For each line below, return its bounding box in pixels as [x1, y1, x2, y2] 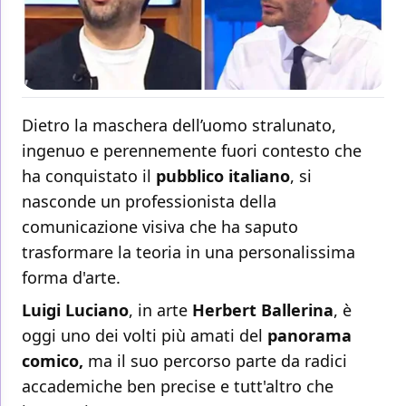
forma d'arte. [22, 266, 121, 289]
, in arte [129, 299, 188, 322]
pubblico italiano [156, 165, 290, 188]
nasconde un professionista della [22, 190, 276, 213]
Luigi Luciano [22, 299, 129, 322]
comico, [22, 350, 83, 372]
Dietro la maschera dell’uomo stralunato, [22, 114, 336, 137]
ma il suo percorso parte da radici [83, 350, 347, 372]
